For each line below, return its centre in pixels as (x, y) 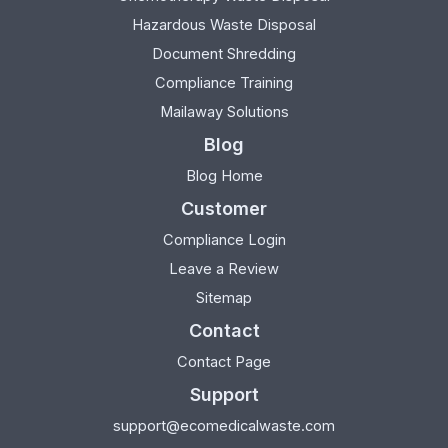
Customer (224, 208)
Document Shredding (224, 53)
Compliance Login (224, 239)
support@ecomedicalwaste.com (224, 425)
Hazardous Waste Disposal (224, 24)
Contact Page (224, 361)
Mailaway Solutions (224, 111)
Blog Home (224, 175)
